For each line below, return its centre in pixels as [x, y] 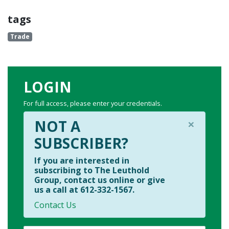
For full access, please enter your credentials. [93, 104]
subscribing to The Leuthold [92, 170]
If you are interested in [82, 161]
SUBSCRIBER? [81, 143]
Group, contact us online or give [100, 180]
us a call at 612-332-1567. [84, 190]
